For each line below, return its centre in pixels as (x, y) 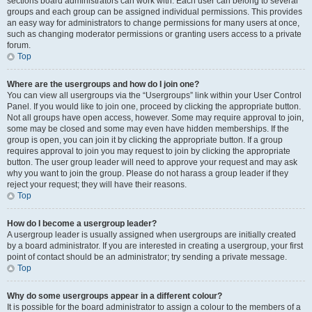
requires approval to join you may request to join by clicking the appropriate (149, 151)
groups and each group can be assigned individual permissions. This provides (155, 12)
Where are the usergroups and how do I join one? (103, 84)
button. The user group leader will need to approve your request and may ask (152, 162)
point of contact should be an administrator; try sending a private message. (147, 257)
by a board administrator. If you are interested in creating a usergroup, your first (155, 246)
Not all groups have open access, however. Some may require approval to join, (155, 118)
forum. (19, 45)
